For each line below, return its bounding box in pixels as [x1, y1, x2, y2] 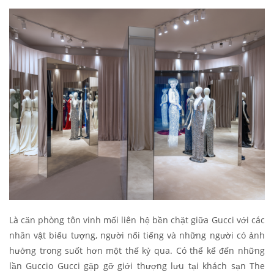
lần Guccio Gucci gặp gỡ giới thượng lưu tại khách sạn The [9, 260, 265, 272]
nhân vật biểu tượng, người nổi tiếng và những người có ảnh [9, 229, 265, 242]
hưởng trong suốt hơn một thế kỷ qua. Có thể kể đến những [9, 245, 265, 257]
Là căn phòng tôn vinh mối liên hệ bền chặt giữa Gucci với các [9, 214, 265, 226]
